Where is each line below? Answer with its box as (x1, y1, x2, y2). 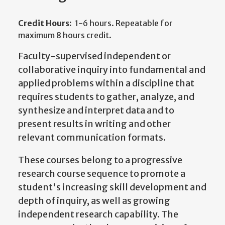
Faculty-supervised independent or (18, 50, 171, 62)
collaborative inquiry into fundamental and (18, 64, 205, 76)
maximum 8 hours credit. (18, 30, 111, 41)
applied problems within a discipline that (18, 77, 194, 89)
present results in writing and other (18, 118, 171, 130)
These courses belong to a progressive (18, 154, 182, 166)
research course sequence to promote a (18, 168, 185, 180)
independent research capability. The (18, 208, 178, 220)
